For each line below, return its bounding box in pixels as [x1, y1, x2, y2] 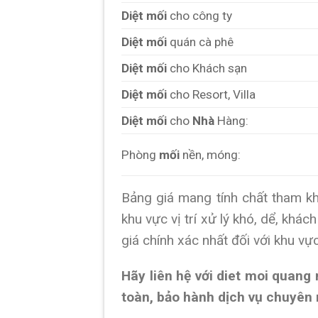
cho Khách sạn [167, 60, 247, 75]
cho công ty [167, 8, 232, 23]
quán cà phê [167, 34, 234, 49]
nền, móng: [180, 147, 241, 162]
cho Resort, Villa [167, 87, 256, 102]
